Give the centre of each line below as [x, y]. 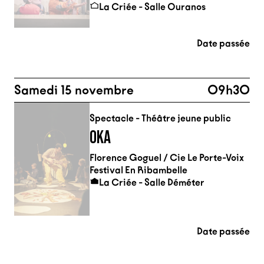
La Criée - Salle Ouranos [152, 7]
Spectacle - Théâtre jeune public [160, 118]
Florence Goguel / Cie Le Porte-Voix [167, 158]
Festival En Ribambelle [138, 170]
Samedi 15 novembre [74, 90]
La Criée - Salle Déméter [152, 182]
